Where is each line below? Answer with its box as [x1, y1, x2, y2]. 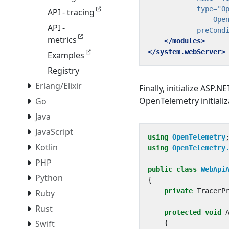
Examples [48, 50, 84, 61]
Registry [48, 65, 79, 77]
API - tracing [48, 7, 95, 18]
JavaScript [35, 126, 73, 138]
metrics [48, 34, 77, 46]
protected [164, 208, 201, 216]
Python [35, 172, 63, 184]
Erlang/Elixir [35, 80, 82, 92]
